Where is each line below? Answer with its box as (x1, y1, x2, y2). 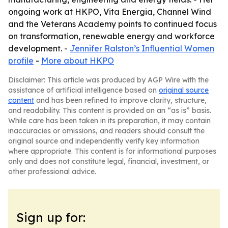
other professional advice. (8, 167, 96, 176)
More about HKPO (41, 55, 114, 66)
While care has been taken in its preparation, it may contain (8, 116, 211, 125)
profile (8, 55, 34, 66)
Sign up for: (16, 210, 85, 225)
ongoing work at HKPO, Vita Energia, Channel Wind (8, 7, 211, 17)
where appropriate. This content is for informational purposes (8, 147, 216, 156)
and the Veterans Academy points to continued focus (8, 19, 217, 29)
